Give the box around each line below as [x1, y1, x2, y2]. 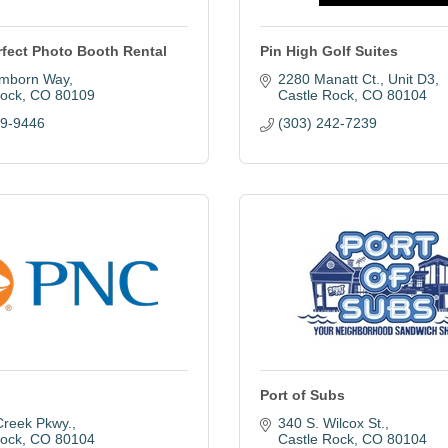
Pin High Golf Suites [260, 43, 398, 59]
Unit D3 [387, 71, 435, 87]
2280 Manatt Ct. [277, 71, 380, 87]
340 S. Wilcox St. [277, 415, 385, 431]
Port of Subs [260, 387, 345, 403]
